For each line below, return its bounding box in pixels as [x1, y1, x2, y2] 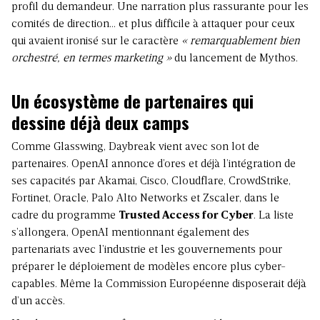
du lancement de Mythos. [171, 52, 298, 64]
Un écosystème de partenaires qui [11, 87, 254, 114]
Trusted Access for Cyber [119, 209, 254, 221]
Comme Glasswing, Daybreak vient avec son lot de [11, 141, 259, 153]
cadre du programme [11, 209, 119, 221]
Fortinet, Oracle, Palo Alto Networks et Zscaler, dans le [11, 192, 279, 204]
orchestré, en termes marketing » [11, 52, 171, 64]
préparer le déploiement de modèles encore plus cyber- [11, 261, 286, 273]
